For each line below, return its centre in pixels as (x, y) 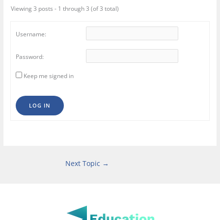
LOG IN (40, 106)
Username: (31, 34)
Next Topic (84, 164)
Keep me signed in (49, 76)
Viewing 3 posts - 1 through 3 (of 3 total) (65, 9)
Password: (30, 56)
